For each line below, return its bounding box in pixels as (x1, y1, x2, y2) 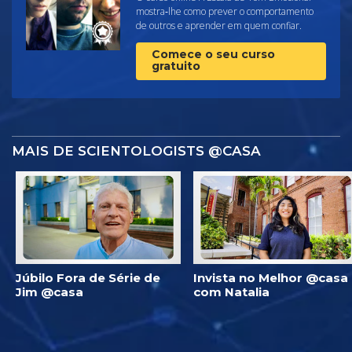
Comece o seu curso (152, 46, 275, 61)
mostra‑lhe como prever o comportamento (136, 4, 313, 18)
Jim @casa (16, 284, 83, 299)
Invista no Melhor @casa (193, 269, 348, 285)
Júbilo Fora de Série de (16, 269, 160, 285)
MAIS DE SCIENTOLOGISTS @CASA (12, 142, 261, 159)
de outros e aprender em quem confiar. (136, 18, 302, 32)
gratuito (152, 58, 200, 73)
